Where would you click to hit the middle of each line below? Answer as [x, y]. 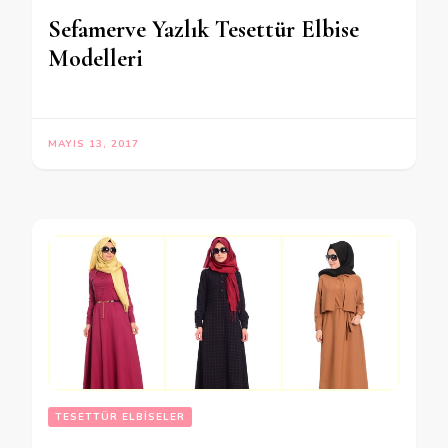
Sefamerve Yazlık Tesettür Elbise [203, 29]
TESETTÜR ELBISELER [120, 417]
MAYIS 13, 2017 [93, 143]
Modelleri [95, 58]
